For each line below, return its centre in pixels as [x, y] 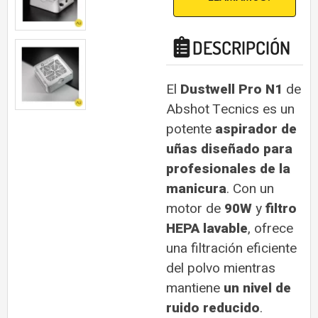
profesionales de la [228, 169]
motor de [195, 209]
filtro [281, 209]
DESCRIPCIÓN [241, 48]
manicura [196, 189]
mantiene [195, 289]
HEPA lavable [207, 229]
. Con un [250, 189]
